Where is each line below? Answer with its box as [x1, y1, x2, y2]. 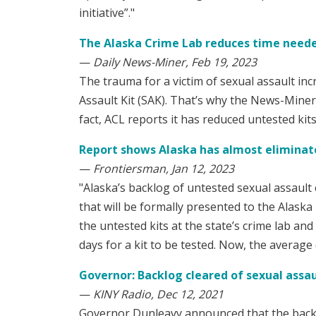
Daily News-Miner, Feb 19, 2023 [93, 54, 257, 71]
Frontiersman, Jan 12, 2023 [93, 161, 234, 177]
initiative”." [79, 5, 135, 21]
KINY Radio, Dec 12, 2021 [93, 286, 224, 303]
